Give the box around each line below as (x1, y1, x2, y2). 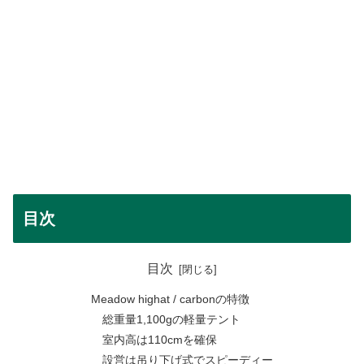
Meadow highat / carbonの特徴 (90, 292, 249, 305)
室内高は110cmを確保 (102, 332, 217, 346)
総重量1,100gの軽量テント (102, 312, 240, 326)
